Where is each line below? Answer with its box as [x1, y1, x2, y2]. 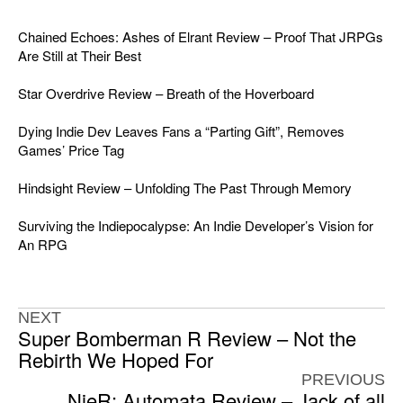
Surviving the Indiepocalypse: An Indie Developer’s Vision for [18, 215, 373, 235]
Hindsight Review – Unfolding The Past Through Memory [18, 177, 352, 197]
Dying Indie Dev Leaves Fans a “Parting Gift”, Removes [18, 121, 345, 140]
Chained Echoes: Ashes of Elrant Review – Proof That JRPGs [18, 26, 383, 46]
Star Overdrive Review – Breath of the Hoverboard [18, 83, 314, 103]
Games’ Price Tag [18, 139, 124, 159]
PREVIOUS [301, 370, 385, 389]
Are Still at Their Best [18, 45, 141, 65]
